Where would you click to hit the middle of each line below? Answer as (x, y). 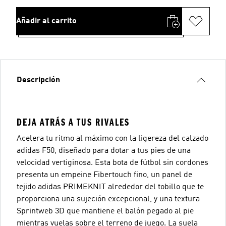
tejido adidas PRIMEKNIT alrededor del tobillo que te (110, 187)
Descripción (38, 80)
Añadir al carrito (46, 21)
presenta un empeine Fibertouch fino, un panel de (104, 175)
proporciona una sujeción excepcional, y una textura (108, 199)
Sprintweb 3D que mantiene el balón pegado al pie (105, 211)
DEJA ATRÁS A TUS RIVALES (73, 122)
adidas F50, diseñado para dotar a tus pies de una (104, 151)
